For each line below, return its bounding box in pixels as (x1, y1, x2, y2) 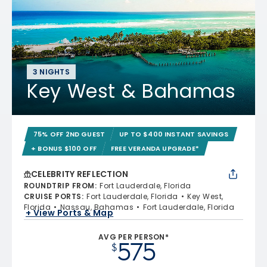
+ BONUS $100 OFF (31, 143, 97, 153)
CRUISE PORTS (24, 191, 82, 201)
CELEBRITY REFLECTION (31, 167, 129, 180)
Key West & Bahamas (27, 77, 236, 104)
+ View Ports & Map (26, 207, 114, 219)
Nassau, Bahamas (60, 201, 134, 212)
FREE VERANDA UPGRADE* (111, 143, 200, 153)
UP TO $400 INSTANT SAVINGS (119, 129, 229, 139)
